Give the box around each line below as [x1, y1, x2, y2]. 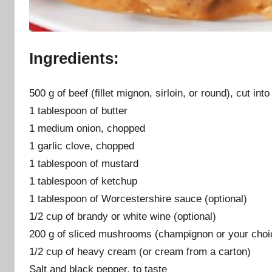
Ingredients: [29, 49, 119, 67]
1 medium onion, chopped [29, 123, 145, 135]
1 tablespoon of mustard [29, 158, 138, 170]
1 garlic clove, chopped [29, 140, 134, 152]
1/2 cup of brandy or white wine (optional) [29, 211, 216, 223]
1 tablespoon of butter [29, 105, 127, 117]
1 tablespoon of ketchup [29, 175, 137, 188]
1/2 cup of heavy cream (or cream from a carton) [29, 246, 251, 258]
